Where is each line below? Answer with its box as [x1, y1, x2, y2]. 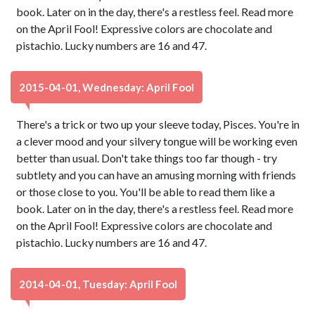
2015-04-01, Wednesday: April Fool [19, 81, 194, 94]
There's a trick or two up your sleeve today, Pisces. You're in [16, 117, 300, 131]
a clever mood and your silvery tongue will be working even [16, 134, 298, 148]
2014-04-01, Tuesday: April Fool [19, 278, 177, 290]
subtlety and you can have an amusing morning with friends [16, 168, 297, 181]
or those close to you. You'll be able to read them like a [16, 185, 276, 198]
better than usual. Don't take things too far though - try [16, 151, 278, 165]
